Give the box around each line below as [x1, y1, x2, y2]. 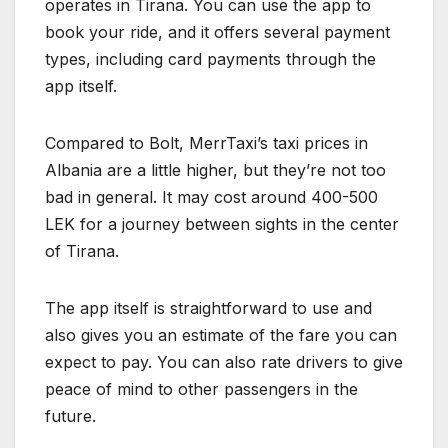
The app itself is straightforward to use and [45, 297, 372, 318]
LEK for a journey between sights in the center [45, 213, 399, 234]
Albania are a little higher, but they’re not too [45, 159, 386, 180]
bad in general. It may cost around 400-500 [45, 186, 378, 207]
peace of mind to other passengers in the [45, 378, 358, 399]
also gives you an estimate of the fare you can [45, 324, 397, 345]
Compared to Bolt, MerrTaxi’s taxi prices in [45, 132, 368, 153]
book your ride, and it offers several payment [45, 21, 390, 42]
